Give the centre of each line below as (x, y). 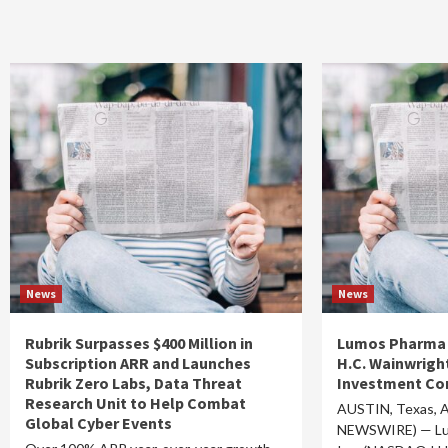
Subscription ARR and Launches (138, 363)
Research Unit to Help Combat (135, 403)
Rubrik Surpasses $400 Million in (139, 343)
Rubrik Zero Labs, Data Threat (133, 383)
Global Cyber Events (98, 423)
